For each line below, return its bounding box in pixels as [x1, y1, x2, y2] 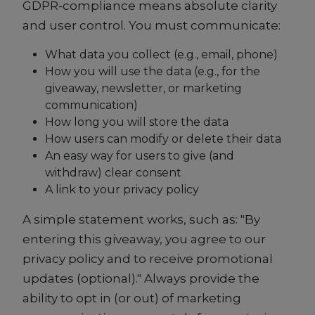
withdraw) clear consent [45, 166, 181, 180]
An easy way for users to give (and [45, 149, 234, 163]
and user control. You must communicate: [22, 18, 281, 33]
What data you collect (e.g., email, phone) [45, 48, 278, 62]
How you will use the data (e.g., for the [45, 65, 260, 79]
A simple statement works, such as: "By [22, 212, 260, 227]
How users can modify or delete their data [45, 132, 281, 146]
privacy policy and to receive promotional [22, 252, 273, 266]
